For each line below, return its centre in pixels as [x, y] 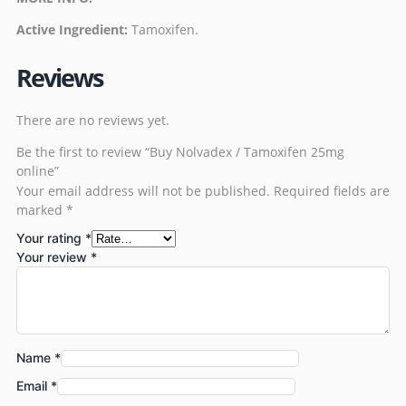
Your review [53, 257]
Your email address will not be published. [143, 191]
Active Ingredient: [74, 30]
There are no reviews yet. [93, 121]
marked [41, 210]
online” [38, 171]
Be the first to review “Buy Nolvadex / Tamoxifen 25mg [180, 152]
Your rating [51, 238]
